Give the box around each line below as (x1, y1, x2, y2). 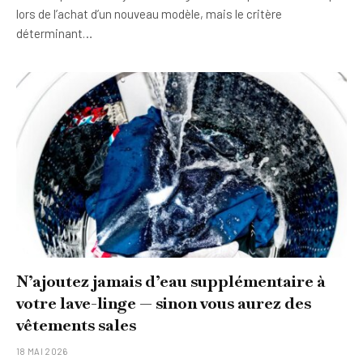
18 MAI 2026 (16, 346, 68, 357)
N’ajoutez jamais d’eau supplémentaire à (16, 271, 326, 292)
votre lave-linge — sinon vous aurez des (16, 293, 311, 314)
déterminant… (16, 25, 92, 41)
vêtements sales (16, 314, 136, 335)
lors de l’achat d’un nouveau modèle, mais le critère (16, 6, 282, 21)
